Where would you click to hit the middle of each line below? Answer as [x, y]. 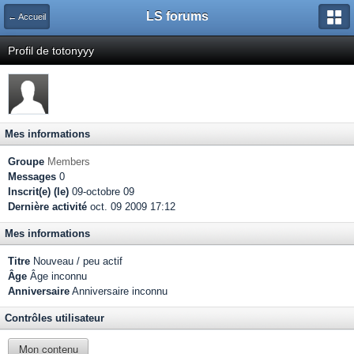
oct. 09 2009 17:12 [131, 207]
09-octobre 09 [102, 192]
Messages [32, 177]
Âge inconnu [57, 276]
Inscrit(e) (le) [38, 192]
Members [69, 162]
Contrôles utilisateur [55, 318]
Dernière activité [47, 207]
